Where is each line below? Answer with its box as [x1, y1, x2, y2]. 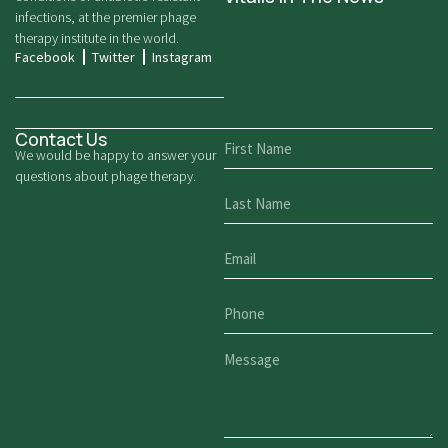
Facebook [15, 48, 75, 67]
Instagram [152, 48, 212, 67]
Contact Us [15, 128, 107, 152]
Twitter [92, 48, 135, 67]
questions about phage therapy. [15, 167, 196, 186]
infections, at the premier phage [15, 8, 196, 27]
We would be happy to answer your [15, 146, 216, 165]
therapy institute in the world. [15, 29, 179, 48]
